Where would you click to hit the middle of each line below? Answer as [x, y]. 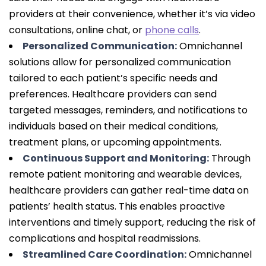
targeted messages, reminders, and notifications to [128, 110]
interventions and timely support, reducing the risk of [132, 223]
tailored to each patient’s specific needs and [113, 78]
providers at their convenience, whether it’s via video [132, 14]
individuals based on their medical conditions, [113, 126]
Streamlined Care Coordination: [104, 255]
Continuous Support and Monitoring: [116, 159]
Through [230, 159]
